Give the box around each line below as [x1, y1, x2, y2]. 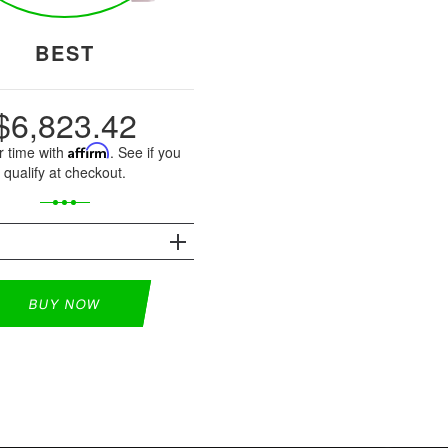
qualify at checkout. [3, 161, 126, 182]
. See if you [110, 141, 182, 162]
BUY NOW [27, 293, 102, 313]
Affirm [68, 141, 111, 159]
